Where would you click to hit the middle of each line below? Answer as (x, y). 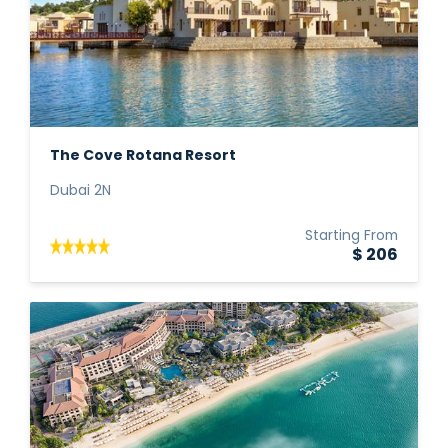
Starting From (351, 236)
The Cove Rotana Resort (143, 156)
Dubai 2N (80, 191)
